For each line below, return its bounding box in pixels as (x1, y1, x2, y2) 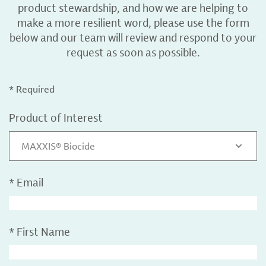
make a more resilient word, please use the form (17, 15, 249, 30)
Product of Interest (9, 110, 103, 125)
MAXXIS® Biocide (21, 140, 95, 153)
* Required (9, 83, 55, 96)
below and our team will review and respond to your (9, 30, 256, 45)
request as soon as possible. (66, 45, 200, 59)
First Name (17, 224, 70, 239)
